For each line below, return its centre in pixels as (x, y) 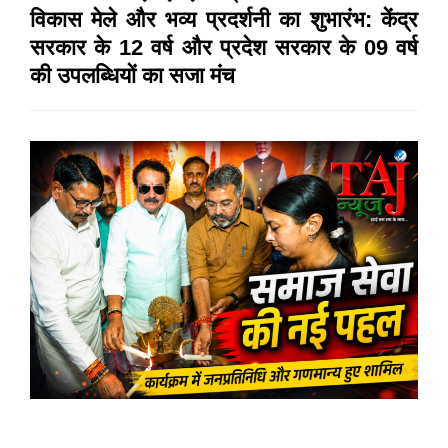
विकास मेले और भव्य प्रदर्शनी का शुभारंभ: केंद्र (224, 19)
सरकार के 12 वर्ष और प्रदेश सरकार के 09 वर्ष (224, 47)
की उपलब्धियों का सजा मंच (132, 75)
